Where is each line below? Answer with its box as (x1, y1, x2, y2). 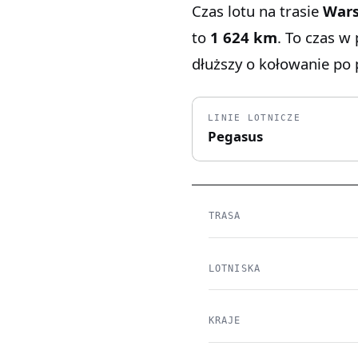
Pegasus (208, 127, 264, 146)
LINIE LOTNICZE (208, 113, 300, 123)
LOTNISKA (208, 262, 261, 274)
